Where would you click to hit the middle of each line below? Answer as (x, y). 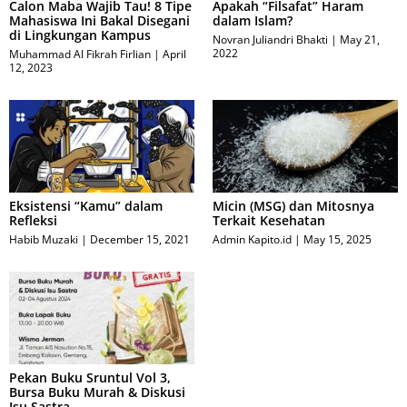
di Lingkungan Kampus (80, 35)
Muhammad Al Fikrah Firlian (81, 55)
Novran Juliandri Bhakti (272, 40)
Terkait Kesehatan (269, 221)
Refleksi (33, 221)
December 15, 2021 (139, 240)
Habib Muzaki (45, 240)
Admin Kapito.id (253, 240)
